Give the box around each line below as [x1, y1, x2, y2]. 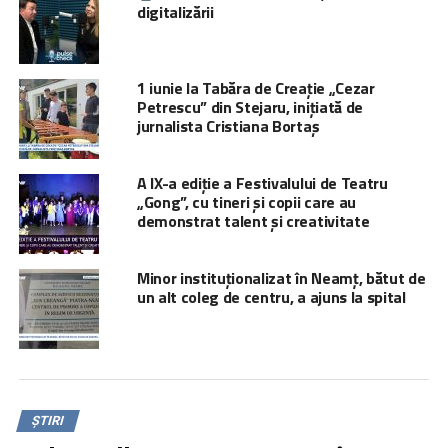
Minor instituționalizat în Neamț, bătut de [136, 265, 426, 290]
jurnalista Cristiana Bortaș [136, 113, 320, 138]
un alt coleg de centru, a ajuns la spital [136, 284, 406, 309]
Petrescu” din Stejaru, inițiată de [136, 94, 363, 119]
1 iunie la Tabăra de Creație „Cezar [136, 75, 375, 100]
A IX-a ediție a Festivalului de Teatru [136, 170, 388, 195]
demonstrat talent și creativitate [136, 208, 370, 233]
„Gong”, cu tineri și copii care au [136, 189, 356, 214]
